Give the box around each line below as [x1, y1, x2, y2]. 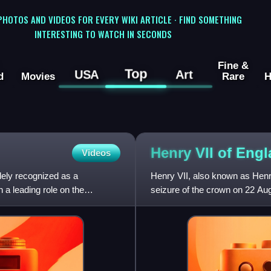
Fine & [217, 59, 249, 72]
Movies [21, 70, 55, 83]
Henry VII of [151, 144, 236, 161]
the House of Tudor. [151, 198, 227, 209]
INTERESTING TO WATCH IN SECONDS [34, 27, 172, 41]
